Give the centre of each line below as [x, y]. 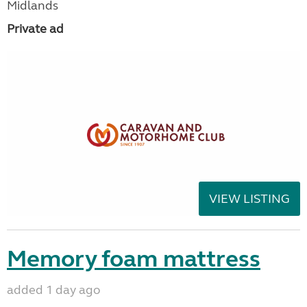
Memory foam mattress [134, 259]
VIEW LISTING [249, 198]
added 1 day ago [54, 290]
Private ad [35, 29]
